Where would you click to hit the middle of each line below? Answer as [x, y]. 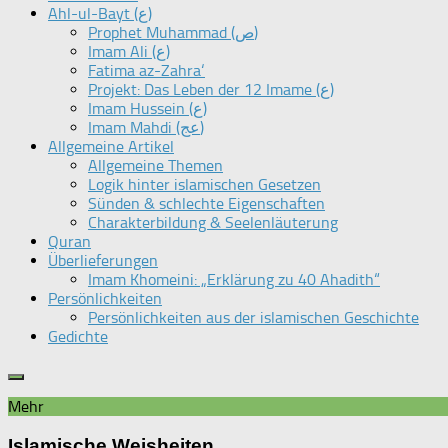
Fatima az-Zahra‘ [146, 71]
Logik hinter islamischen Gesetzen [204, 185]
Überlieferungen [103, 261]
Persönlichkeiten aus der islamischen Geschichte [253, 318]
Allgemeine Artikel [111, 147]
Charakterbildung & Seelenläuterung [213, 223]
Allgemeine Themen [155, 166]
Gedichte [78, 337]
